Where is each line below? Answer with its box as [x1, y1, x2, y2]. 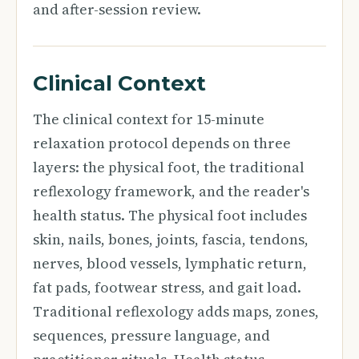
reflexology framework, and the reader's [33, 181, 309, 201]
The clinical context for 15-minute [33, 109, 264, 129]
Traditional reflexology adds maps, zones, [33, 301, 319, 321]
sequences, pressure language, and [33, 325, 270, 345]
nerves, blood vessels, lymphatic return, [33, 253, 307, 273]
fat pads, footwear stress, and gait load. [33, 277, 301, 297]
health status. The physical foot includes [33, 205, 307, 225]
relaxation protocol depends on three [33, 133, 291, 153]
